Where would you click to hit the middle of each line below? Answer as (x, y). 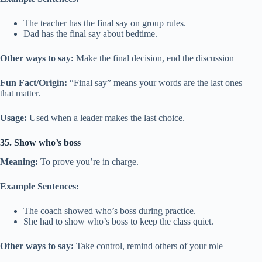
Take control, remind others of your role (148, 246)
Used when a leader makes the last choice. (106, 118)
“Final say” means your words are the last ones (155, 82)
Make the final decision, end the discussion (154, 58)
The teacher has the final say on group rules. (105, 23)
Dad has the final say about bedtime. (90, 33)
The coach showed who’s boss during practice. (110, 211)
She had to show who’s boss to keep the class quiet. (118, 221)
